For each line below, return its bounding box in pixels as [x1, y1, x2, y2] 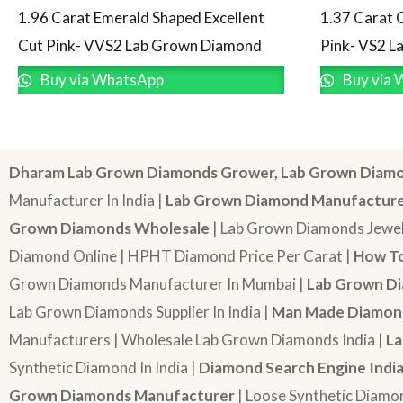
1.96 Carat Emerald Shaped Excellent [18, 8, 264, 27]
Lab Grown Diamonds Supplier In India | [9, 302, 272, 321]
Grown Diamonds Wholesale [9, 219, 210, 237]
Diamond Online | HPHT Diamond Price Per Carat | [9, 246, 354, 265]
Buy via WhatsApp [37, 70, 164, 89]
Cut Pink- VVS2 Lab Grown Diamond [18, 36, 262, 55]
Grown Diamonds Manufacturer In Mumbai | [9, 274, 307, 293]
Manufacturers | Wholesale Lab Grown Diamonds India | [9, 330, 386, 349]
